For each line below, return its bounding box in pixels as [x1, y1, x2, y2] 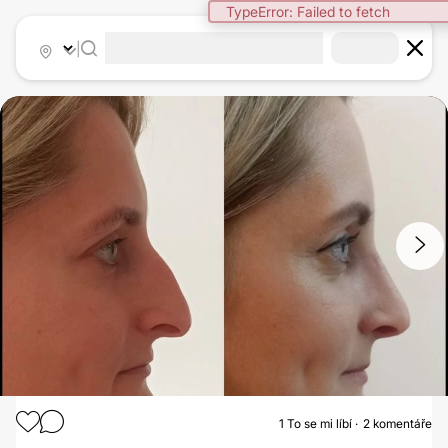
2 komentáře [363, 416, 432, 431]
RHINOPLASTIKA [344, 420, 427, 432]
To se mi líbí [284, 416, 355, 431]
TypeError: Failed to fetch [226, 3, 390, 20]
